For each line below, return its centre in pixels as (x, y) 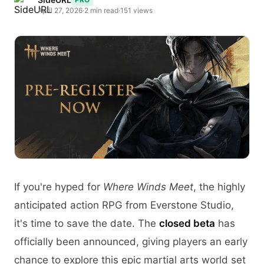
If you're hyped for (59, 187)
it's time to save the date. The (87, 224)
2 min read (101, 10)
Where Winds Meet (148, 187)
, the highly (219, 187)
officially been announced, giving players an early (131, 242)
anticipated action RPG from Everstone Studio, (124, 205)
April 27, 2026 (60, 10)
